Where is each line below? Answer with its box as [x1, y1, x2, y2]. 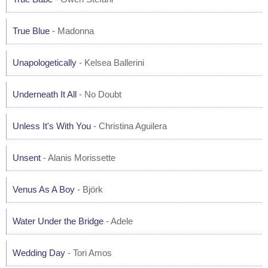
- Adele [103, 216, 133, 226]
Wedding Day [13, 248, 65, 258]
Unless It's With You [13, 121, 91, 131]
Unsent [13, 153, 41, 163]
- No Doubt [77, 89, 121, 99]
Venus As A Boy [13, 184, 75, 194]
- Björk [75, 184, 103, 194]
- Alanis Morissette [41, 153, 115, 163]
